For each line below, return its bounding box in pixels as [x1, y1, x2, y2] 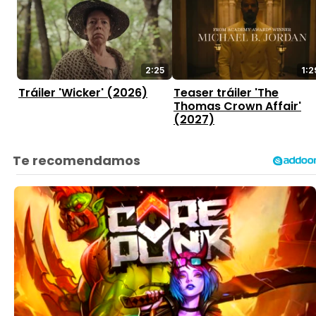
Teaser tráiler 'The [174, 85, 279, 102]
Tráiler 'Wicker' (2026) [18, 85, 147, 102]
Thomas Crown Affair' [174, 98, 301, 115]
